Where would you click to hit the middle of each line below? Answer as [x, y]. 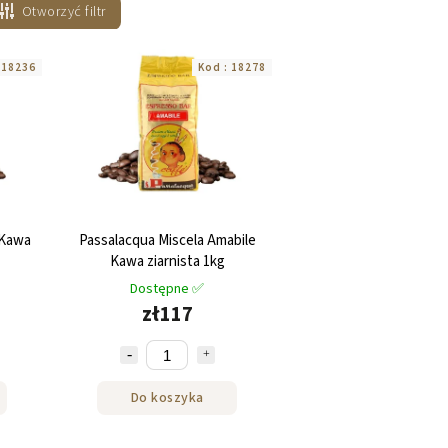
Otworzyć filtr [63, 12]
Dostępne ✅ [167, 289]
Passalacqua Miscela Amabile [167, 241]
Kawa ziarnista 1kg [167, 262]
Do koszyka [167, 397]
